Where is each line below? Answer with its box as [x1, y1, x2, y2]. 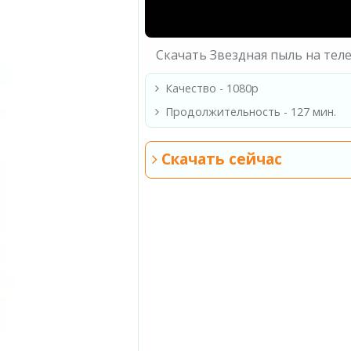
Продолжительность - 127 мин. [165, 103, 336, 119]
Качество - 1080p [165, 80, 259, 96]
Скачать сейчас [157, 148, 282, 170]
